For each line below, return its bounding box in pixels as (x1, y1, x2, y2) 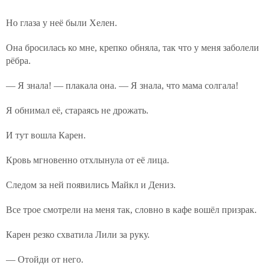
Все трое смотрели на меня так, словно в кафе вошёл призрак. (6, 205, 257, 215)
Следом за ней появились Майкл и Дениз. (6, 180, 176, 190)
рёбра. (6, 56, 31, 66)
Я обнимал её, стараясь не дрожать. (6, 105, 148, 115)
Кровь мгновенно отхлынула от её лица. (6, 155, 169, 165)
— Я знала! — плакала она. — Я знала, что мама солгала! (6, 80, 238, 91)
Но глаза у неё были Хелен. (6, 18, 117, 28)
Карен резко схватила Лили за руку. (6, 230, 150, 240)
